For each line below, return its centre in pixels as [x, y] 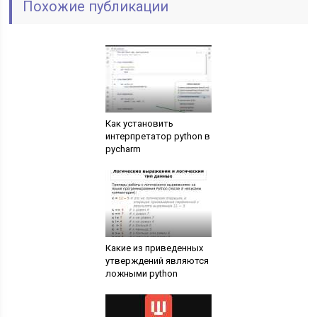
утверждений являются [157, 261]
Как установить [139, 124]
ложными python [141, 274]
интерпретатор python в [157, 137]
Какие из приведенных [154, 248]
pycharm [123, 149]
